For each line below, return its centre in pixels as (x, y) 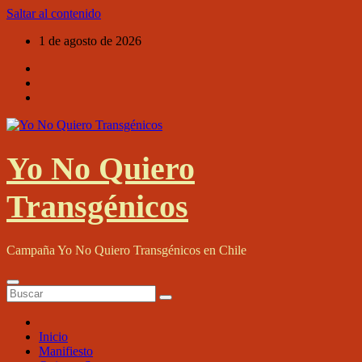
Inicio (53, 336)
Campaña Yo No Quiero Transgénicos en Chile (126, 250)
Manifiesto (66, 351)
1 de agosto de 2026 (90, 41)
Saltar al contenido (54, 13)
